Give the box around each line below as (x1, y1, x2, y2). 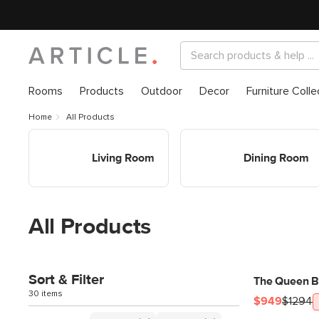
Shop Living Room (29, 131, 116, 142)
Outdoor (141, 85, 182, 97)
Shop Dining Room (181, 131, 271, 142)
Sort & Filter (28, 273, 104, 287)
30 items (28, 290, 63, 298)
